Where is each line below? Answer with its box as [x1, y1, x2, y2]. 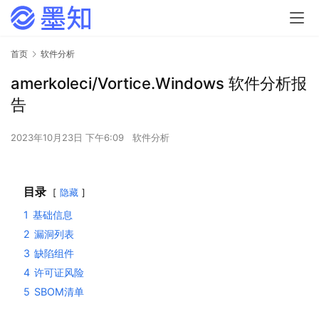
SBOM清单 [34, 286, 84, 298]
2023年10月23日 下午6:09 [11, 132, 127, 144]
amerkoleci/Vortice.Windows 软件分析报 [11, 74, 307, 93]
